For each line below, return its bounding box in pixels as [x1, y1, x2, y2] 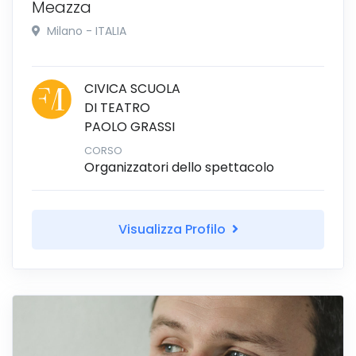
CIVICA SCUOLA [84, 79, 180, 98]
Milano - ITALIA [44, 22, 126, 39]
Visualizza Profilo [118, 219, 229, 238]
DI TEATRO [84, 98, 150, 117]
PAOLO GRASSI [84, 117, 175, 136]
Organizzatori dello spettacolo [84, 157, 274, 176]
